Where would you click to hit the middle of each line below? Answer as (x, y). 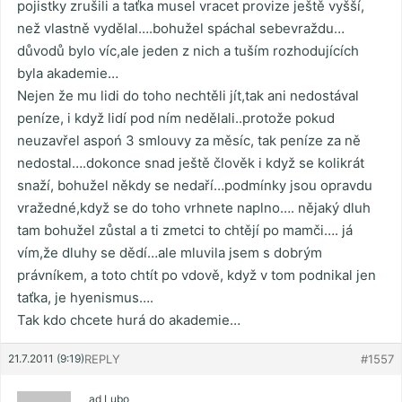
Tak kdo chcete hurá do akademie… (129, 320)
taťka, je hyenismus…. (85, 298)
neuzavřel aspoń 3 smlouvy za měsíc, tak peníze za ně (189, 141)
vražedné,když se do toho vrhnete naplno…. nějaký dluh (194, 208)
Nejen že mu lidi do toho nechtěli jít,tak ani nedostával (188, 96)
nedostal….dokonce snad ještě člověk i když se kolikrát (191, 163)
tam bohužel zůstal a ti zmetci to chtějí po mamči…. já (185, 231)
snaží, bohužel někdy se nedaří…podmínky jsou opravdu (195, 186)
